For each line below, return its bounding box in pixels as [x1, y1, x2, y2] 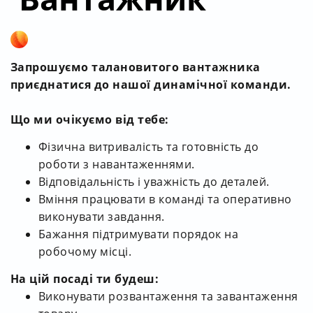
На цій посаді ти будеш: [10, 270, 159, 286]
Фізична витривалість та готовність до [38, 138, 259, 154]
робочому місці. [38, 243, 132, 259]
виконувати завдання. [38, 208, 165, 224]
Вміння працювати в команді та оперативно [38, 191, 292, 207]
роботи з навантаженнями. [38, 156, 195, 172]
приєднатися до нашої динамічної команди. [10, 76, 291, 92]
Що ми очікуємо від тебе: [10, 111, 169, 127]
